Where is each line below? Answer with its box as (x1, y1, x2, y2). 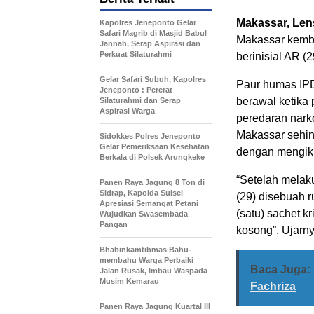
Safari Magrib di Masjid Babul (100, 28, 207, 37)
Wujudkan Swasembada (100, 209, 188, 218)
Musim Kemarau (100, 276, 159, 285)
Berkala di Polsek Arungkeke (100, 152, 205, 161)
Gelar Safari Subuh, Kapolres (100, 74, 206, 83)
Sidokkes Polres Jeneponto (100, 131, 200, 140)
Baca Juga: (250, 263, 310, 275)
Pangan (100, 219, 128, 228)
